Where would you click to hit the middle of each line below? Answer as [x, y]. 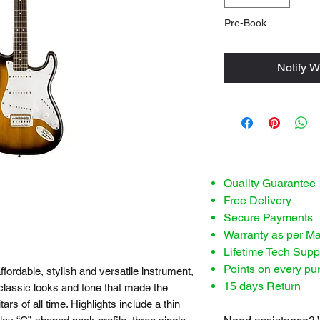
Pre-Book [245, 23]
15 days [245, 286]
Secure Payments [268, 217]
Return [284, 286]
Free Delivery [257, 200]
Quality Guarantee [270, 183]
